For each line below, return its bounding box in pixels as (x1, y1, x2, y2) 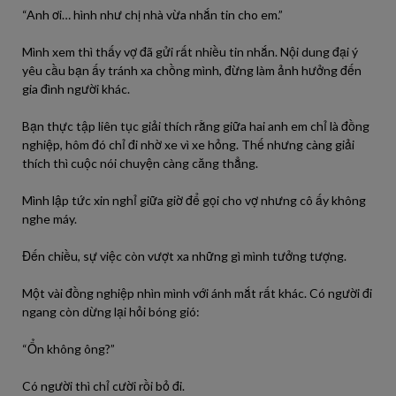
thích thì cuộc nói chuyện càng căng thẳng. (22, 156, 258, 171)
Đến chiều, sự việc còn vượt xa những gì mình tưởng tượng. (22, 248, 346, 263)
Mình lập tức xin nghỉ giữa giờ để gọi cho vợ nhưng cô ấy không (22, 193, 366, 208)
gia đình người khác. (22, 81, 130, 96)
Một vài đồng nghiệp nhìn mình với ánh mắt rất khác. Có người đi (22, 286, 372, 301)
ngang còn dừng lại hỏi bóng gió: (22, 304, 200, 319)
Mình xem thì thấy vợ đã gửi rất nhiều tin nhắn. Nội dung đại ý (22, 44, 358, 59)
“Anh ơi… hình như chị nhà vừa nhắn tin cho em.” (22, 7, 283, 22)
